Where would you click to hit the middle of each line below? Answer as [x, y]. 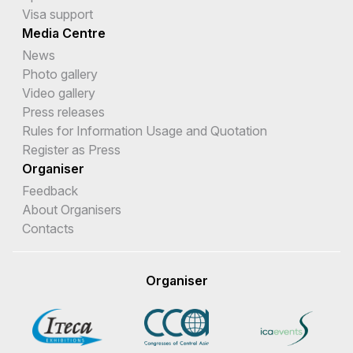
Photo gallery [60, 74]
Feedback [50, 190]
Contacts [48, 228]
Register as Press [71, 149]
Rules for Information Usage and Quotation [145, 130]
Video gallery [59, 93]
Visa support [58, 14]
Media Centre [64, 33]
